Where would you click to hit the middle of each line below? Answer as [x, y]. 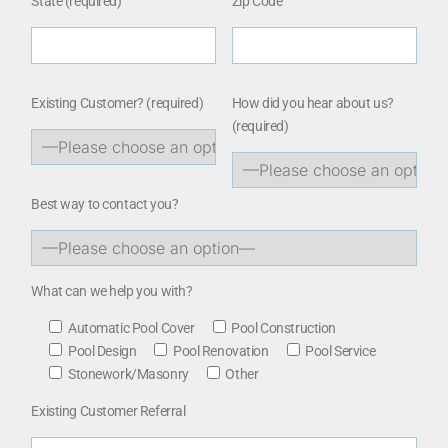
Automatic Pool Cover [131, 327]
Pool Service [340, 350]
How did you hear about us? [312, 102]
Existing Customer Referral [108, 410]
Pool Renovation [220, 350]
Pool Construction [284, 327]
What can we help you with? [112, 290]
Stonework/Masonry [128, 373]
